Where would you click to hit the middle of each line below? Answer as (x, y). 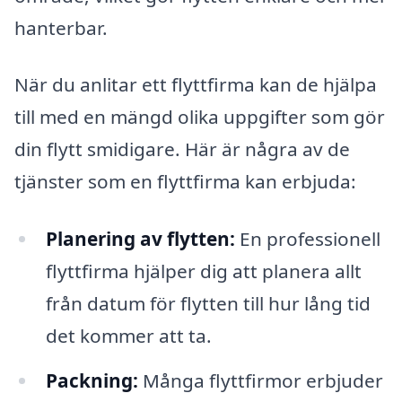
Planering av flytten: (140, 239)
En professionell (307, 239)
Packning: (92, 380)
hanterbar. (61, 27)
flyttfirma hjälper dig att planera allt (203, 271)
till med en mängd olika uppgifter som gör (200, 117)
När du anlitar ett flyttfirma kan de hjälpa (196, 85)
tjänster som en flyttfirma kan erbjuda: (185, 182)
